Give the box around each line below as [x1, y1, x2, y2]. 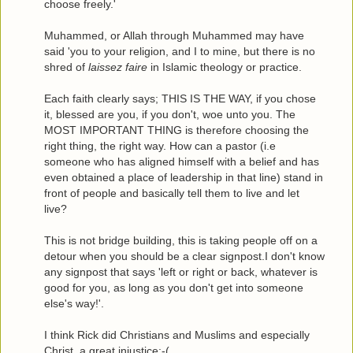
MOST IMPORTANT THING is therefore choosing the [44, 123, 309, 136]
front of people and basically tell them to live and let [44, 186, 299, 199]
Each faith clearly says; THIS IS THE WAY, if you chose [44, 91, 316, 105]
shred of [44, 60, 88, 73]
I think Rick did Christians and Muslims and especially [44, 328, 310, 341]
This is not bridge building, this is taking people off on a [44, 233, 318, 247]
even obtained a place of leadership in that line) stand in [44, 170, 323, 184]
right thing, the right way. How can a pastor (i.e [44, 139, 276, 152]
